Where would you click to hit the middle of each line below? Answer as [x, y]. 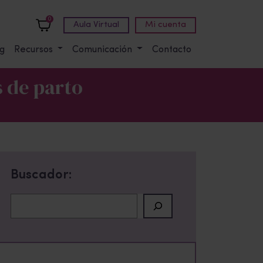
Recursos [34, 50]
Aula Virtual [96, 25]
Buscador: [41, 175]
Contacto [172, 50]
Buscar [25, 199]
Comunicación [104, 50]
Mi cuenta [166, 25]
